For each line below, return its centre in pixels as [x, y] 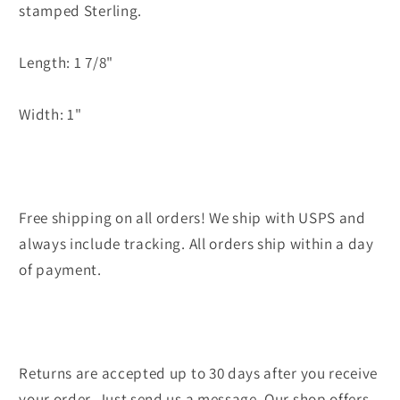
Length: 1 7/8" [66, 62]
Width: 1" [50, 113]
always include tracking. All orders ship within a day [196, 243]
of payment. [60, 269]
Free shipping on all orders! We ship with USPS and [192, 217]
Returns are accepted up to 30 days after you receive [199, 372]
